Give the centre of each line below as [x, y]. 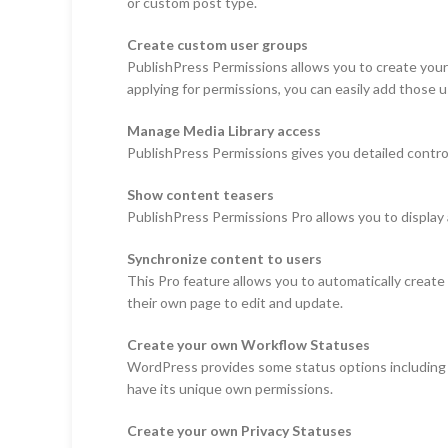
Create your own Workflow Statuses [248, 344]
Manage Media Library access [224, 130]
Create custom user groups [217, 44]
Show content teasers [200, 194]
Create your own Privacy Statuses [239, 430]
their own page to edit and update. [235, 302]
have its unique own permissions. [230, 388]
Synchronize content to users [224, 258]
